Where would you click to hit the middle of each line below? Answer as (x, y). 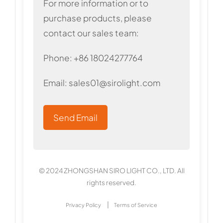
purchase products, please (97, 18)
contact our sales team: (91, 33)
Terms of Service (136, 205)
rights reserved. (111, 182)
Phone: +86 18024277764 (93, 57)
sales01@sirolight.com (114, 82)
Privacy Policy (83, 205)
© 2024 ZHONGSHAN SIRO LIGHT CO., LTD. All (111, 170)
